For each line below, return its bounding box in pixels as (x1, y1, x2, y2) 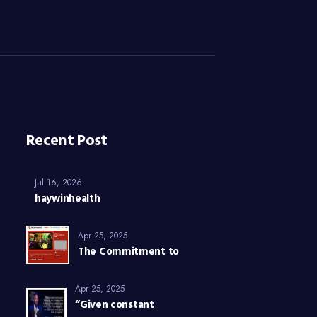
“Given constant (75, 296, 154, 314)
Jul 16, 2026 (35, 176, 83, 190)
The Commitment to (78, 243, 179, 261)
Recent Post (26, 129, 108, 154)
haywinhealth (35, 190, 100, 208)
